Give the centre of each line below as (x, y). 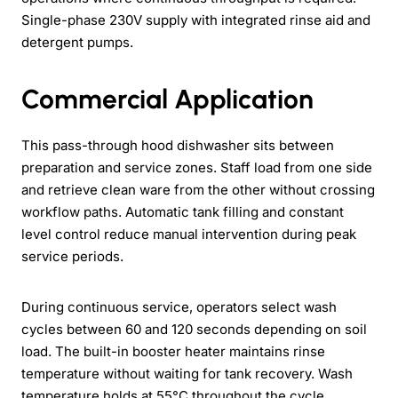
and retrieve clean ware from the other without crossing (198, 189)
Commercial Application (167, 99)
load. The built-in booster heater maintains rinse (173, 351)
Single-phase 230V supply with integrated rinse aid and (196, 20)
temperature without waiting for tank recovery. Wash (187, 373)
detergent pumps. (77, 42)
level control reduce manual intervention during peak (189, 234)
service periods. (72, 256)
